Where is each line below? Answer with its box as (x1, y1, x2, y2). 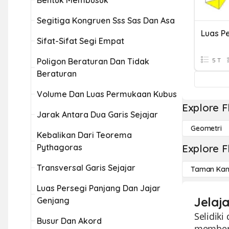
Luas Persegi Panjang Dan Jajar (37, 183, 161, 193)
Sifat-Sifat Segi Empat (37, 36, 124, 46)
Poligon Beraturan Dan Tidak (37, 56, 149, 66)
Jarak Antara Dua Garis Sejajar (37, 109, 158, 120)
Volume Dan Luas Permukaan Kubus (37, 89, 177, 99)
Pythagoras (37, 142, 82, 152)
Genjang (37, 195, 70, 205)
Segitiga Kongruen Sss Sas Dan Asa (37, 15, 175, 26)
